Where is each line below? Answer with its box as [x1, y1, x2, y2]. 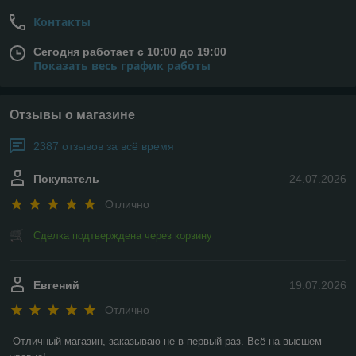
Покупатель [33, 172, 99, 186]
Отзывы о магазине [10, 108, 135, 122]
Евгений [33, 278, 79, 292]
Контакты [33, 14, 91, 30]
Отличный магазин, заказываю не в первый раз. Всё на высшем [13, 335, 322, 348]
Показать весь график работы [33, 58, 211, 74]
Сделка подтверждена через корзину [33, 229, 212, 242]
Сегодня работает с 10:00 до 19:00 [33, 45, 226, 59]
